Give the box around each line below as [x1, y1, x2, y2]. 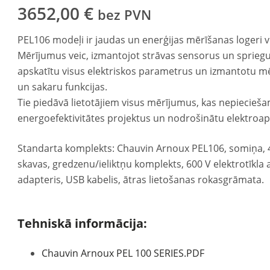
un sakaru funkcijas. [17, 80, 108, 93]
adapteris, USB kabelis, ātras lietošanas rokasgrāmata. [17, 173, 265, 186]
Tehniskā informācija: [17, 215, 148, 231]
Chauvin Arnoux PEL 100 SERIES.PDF [42, 246, 205, 260]
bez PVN [98, 5, 152, 24]
